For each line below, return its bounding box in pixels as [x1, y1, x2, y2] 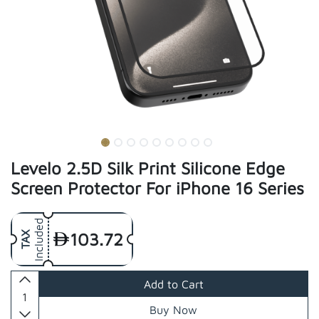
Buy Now [150, 303, 197, 316]
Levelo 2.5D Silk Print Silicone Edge [11, 158, 285, 178]
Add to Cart [143, 278, 204, 291]
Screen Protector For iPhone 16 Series [11, 178, 304, 198]
